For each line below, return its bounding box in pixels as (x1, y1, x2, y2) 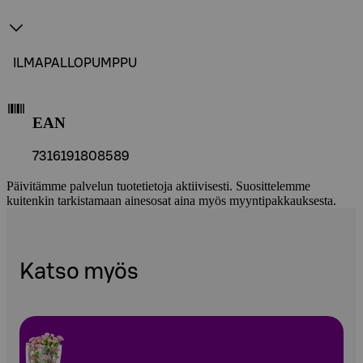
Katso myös (19, 260, 139, 283)
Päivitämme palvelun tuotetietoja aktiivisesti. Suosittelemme (6, 179, 310, 194)
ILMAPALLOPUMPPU (13, 56, 137, 70)
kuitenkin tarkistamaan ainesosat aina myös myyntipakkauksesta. (6, 194, 336, 208)
